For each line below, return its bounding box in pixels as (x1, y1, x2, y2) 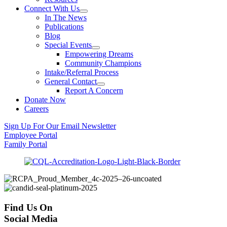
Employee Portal (4, 130, 57, 139)
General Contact (45, 77, 97, 86)
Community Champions (65, 58, 141, 67)
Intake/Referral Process (45, 67, 119, 77)
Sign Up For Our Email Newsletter (4, 121, 116, 130)
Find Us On (4, 202, 53, 213)
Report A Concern (65, 86, 123, 95)
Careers (24, 104, 49, 113)
